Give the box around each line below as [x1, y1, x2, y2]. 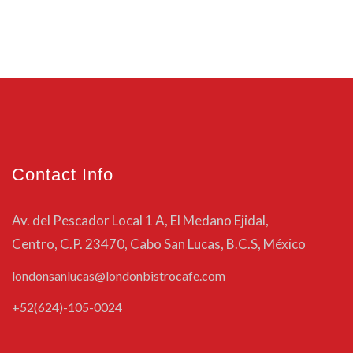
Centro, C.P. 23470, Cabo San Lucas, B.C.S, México [12, 236, 306, 252]
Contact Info [12, 165, 113, 184]
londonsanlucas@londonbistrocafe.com [12, 268, 225, 283]
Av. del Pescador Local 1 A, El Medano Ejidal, [12, 212, 269, 229]
